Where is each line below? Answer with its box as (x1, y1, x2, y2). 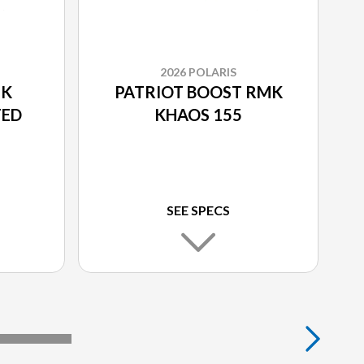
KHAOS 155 (154, 105, 242, 125)
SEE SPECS (167, 202, 230, 219)
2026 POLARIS (160, 65, 236, 80)
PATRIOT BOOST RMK (114, 82, 283, 102)
